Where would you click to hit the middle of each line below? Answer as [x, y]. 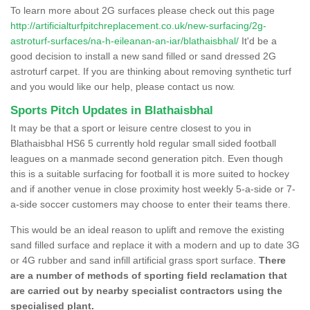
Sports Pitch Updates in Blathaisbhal [112, 110]
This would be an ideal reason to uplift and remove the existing [147, 229]
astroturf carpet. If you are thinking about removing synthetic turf [151, 71]
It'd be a [258, 40]
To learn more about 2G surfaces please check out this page [143, 10]
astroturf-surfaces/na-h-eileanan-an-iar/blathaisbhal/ [125, 40]
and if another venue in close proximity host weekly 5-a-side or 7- [153, 189]
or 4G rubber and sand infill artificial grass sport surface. [135, 260]
